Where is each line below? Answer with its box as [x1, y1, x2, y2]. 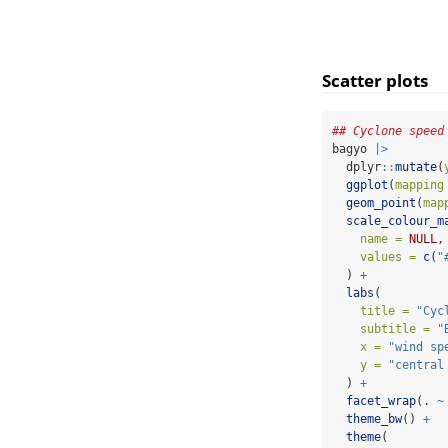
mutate [395, 160, 437, 175]
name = [360, 232, 402, 247]
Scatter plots [322, 69, 428, 93]
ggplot [346, 178, 388, 193]
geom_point [346, 196, 416, 211]
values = [360, 250, 416, 265]
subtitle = [360, 322, 430, 337]
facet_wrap [346, 394, 416, 409]
